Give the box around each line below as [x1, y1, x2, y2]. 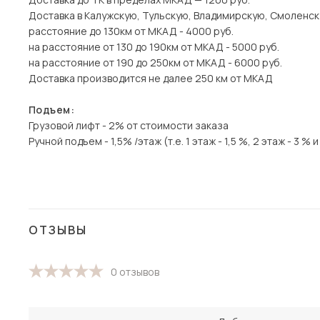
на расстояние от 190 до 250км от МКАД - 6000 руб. [29, 56, 282, 69]
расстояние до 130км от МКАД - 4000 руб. [29, 24, 234, 38]
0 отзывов [111, 265, 159, 279]
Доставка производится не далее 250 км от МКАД [29, 71, 273, 85]
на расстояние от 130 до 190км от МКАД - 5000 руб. [29, 40, 279, 54]
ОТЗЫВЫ [29, 222, 87, 238]
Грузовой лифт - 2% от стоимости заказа [29, 119, 229, 132]
